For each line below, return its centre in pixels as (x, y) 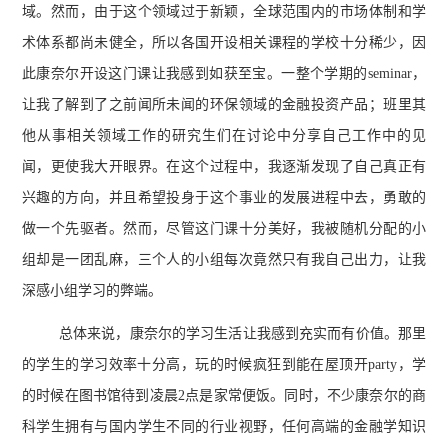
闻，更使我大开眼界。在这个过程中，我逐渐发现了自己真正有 (224, 166)
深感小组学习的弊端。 (92, 290)
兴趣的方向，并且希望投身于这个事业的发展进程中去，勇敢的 (224, 197)
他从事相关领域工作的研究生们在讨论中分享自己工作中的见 (224, 135)
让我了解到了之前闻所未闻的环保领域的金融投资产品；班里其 (224, 104)
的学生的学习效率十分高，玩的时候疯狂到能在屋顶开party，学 (224, 364)
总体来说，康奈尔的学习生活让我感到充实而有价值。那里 (242, 333)
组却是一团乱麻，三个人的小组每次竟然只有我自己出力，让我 (224, 259)
